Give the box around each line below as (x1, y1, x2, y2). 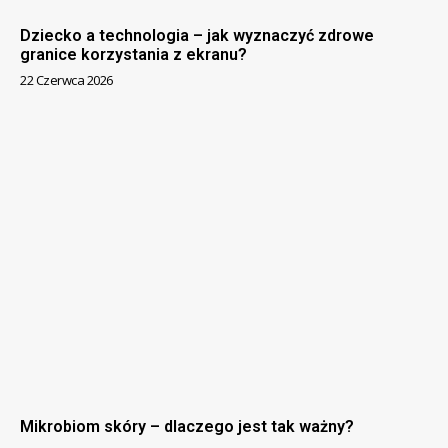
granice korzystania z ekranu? (20, 45, 247, 65)
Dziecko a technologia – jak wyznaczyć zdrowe (20, 26, 374, 46)
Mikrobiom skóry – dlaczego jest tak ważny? (20, 416, 354, 436)
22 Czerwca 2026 (20, 71, 113, 90)
